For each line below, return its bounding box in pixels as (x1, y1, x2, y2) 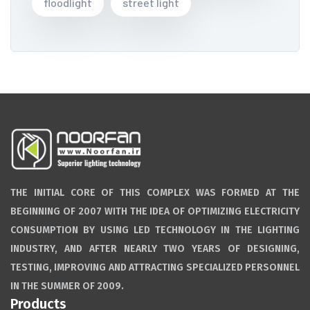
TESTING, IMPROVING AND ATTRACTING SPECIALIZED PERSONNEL (10, 261, 300, 273)
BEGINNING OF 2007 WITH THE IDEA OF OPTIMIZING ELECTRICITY (10, 205, 300, 217)
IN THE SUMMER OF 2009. (10, 280, 124, 292)
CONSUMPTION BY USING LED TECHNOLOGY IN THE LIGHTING (10, 224, 300, 236)
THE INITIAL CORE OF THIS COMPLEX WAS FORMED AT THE (10, 186, 300, 199)
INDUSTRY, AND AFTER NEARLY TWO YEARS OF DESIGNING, (10, 242, 300, 255)
